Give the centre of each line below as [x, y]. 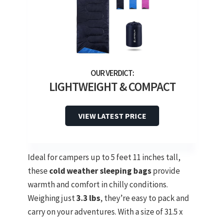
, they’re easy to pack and [145, 198]
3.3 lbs [88, 198]
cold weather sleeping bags [100, 171]
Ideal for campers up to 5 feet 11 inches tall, [104, 157]
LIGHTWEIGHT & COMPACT [112, 87]
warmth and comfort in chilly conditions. [98, 185]
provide [166, 171]
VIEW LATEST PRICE [112, 116]
